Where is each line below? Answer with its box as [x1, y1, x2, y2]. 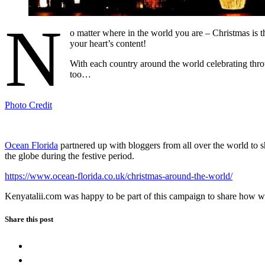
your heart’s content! [70, 38, 147, 49]
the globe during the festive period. [5, 150, 134, 161]
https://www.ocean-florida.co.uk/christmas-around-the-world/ [5, 170, 232, 181]
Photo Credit [5, 99, 52, 110]
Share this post [5, 214, 53, 224]
